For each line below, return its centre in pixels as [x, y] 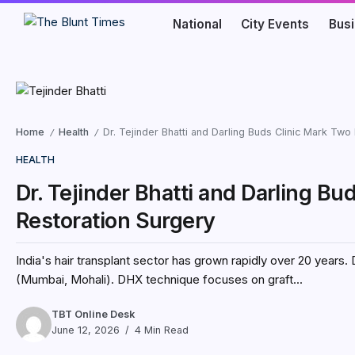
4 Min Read [160, 330]
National [197, 24]
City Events [275, 24]
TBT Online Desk [93, 315]
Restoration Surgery [116, 220]
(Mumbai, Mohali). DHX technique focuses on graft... [159, 279]
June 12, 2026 [86, 330]
